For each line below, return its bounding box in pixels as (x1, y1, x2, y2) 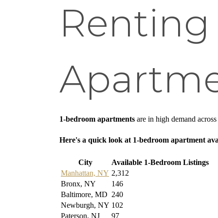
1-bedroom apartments (59, 115, 135, 124)
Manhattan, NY (61, 169, 109, 178)
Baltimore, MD (61, 190, 108, 199)
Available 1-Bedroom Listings (111, 158, 209, 167)
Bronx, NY (61, 180, 96, 188)
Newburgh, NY (61, 201, 109, 210)
